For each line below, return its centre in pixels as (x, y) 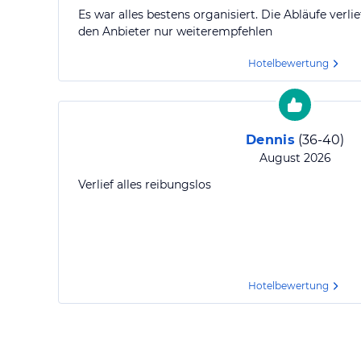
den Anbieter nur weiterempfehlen (175, 31)
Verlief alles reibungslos (145, 185)
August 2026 (295, 158)
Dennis (270, 140)
